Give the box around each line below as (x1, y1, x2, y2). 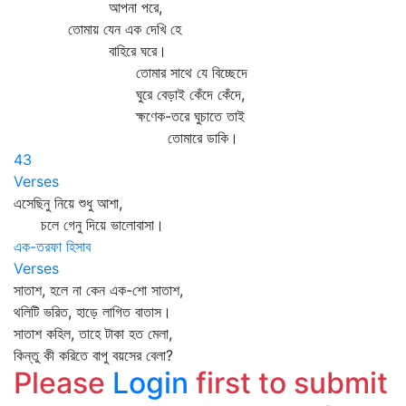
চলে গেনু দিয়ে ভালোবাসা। (14, 216, 164, 234)
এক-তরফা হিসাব (14, 237, 91, 256)
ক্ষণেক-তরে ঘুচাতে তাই (14, 107, 245, 125)
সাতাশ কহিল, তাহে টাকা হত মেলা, (14, 324, 172, 343)
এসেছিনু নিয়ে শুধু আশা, (14, 194, 122, 212)
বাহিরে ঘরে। (14, 42, 167, 60)
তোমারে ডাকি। (14, 129, 238, 147)
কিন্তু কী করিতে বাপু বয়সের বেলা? (14, 346, 173, 364)
